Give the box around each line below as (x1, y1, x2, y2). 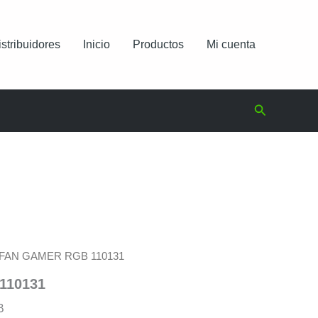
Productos (133, 38, 184, 50)
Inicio (83, 38, 110, 50)
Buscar (253, 101, 293, 115)
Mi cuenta (207, 38, 256, 50)
